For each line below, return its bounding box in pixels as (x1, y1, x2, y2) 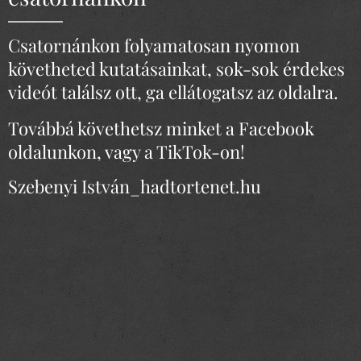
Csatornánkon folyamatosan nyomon (8, 33, 300, 57)
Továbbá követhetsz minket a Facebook (8, 116, 314, 140)
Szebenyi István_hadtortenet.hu (8, 174, 261, 198)
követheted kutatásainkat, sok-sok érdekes (8, 56, 345, 81)
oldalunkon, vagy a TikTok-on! (8, 139, 245, 164)
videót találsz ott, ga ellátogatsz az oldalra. (8, 80, 338, 104)
